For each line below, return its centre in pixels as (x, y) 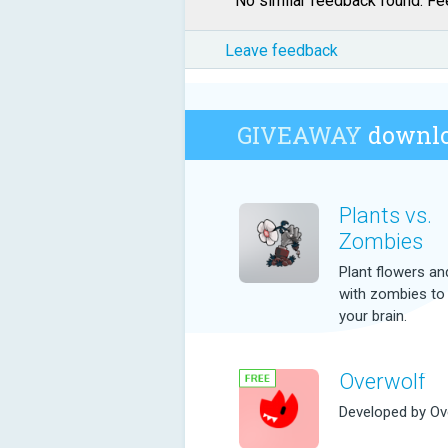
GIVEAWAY (299, 135)
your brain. (373, 315)
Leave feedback (281, 50)
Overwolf (382, 381)
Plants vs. (385, 215)
